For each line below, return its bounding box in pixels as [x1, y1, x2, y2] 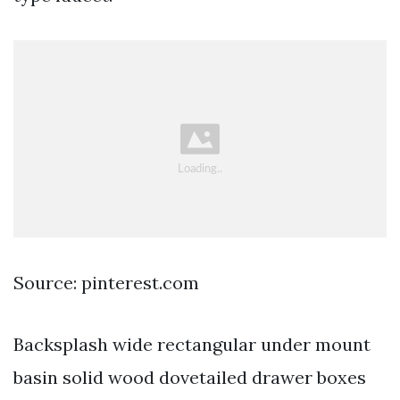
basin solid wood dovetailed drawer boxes [13, 365, 366, 388]
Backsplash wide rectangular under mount [13, 332, 371, 355]
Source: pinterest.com [13, 271, 199, 294]
